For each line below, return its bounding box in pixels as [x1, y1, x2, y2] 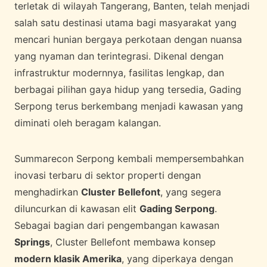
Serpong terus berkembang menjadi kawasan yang [14, 100, 243, 113]
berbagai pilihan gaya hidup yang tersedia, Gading [14, 83, 241, 96]
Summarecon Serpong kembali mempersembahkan [14, 153, 244, 165]
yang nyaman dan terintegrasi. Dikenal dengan [14, 50, 223, 63]
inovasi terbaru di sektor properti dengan [14, 169, 201, 182]
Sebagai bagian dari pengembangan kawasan [14, 219, 219, 232]
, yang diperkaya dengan [122, 253, 233, 265]
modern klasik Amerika [14, 253, 122, 265]
